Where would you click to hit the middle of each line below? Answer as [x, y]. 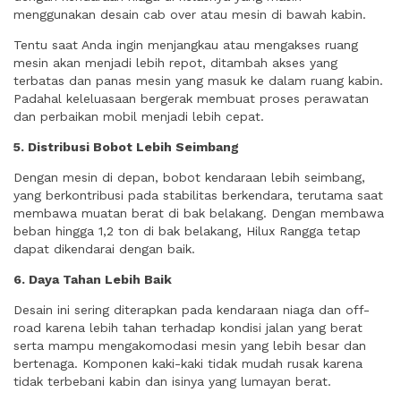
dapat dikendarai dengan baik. [104, 249]
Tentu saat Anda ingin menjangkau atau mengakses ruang [186, 45]
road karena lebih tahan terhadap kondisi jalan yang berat [188, 328]
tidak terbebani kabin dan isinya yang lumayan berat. [172, 381]
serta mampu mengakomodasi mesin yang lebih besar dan [190, 346]
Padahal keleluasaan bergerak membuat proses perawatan [191, 98]
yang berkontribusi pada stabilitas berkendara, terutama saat [198, 195]
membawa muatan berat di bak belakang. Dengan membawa [199, 213]
